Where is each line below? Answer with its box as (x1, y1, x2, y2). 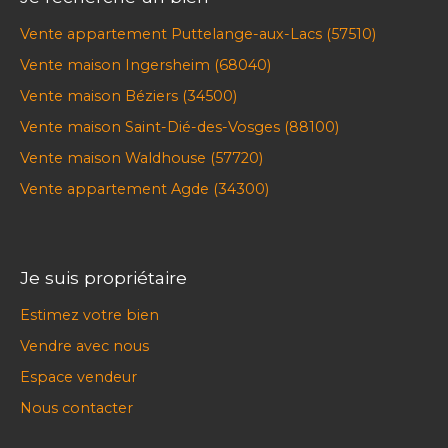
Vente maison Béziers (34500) (20, 86, 237, 105)
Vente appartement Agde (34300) (20, 179, 269, 198)
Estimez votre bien (20, 305, 159, 324)
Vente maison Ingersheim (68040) (20, 55, 271, 74)
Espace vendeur (20, 367, 137, 386)
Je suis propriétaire (20, 266, 187, 288)
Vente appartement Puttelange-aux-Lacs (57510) (20, 24, 376, 43)
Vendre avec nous (20, 336, 149, 355)
